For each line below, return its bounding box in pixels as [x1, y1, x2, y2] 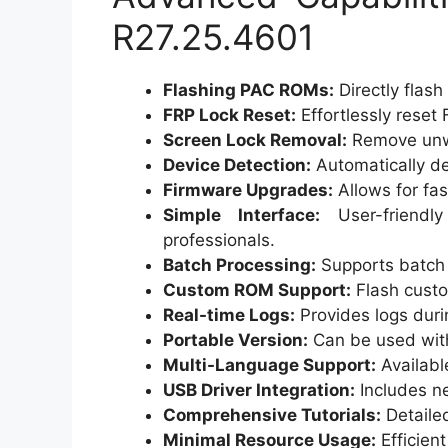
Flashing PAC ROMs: [163, 79, 334, 100]
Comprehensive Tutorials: [163, 404, 381, 425]
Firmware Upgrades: [163, 179, 333, 200]
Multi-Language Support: [163, 354, 376, 375]
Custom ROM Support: [163, 279, 351, 300]
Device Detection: [163, 154, 311, 175]
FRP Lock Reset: [163, 104, 296, 125]
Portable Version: [163, 329, 308, 350]
